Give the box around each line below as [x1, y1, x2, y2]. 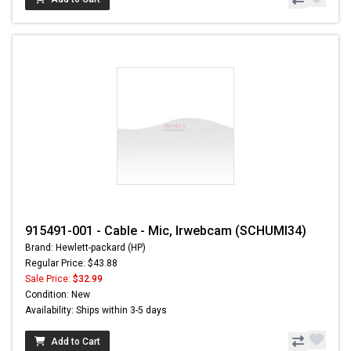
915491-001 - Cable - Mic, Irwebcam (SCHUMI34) [25, 223, 306, 238]
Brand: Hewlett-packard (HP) [25, 241, 146, 253]
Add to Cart [51, 335, 100, 347]
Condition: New [25, 288, 90, 300]
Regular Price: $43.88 [25, 257, 118, 269]
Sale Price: [25, 273, 73, 284]
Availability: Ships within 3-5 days [25, 304, 167, 316]
